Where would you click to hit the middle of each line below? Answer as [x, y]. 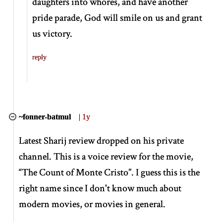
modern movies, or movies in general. [92, 204]
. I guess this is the [166, 172]
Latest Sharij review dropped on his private [102, 140]
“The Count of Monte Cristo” [75, 172]
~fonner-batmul [45, 116]
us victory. [53, 33]
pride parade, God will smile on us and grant [117, 18]
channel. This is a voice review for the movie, [106, 156]
